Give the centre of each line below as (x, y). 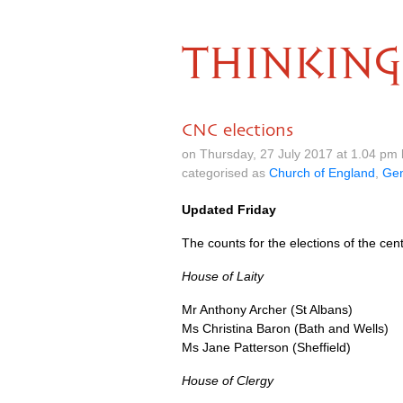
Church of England (322, 173)
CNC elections (237, 130)
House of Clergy (228, 381)
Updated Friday (229, 210)
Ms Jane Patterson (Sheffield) (266, 347)
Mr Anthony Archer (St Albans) (267, 309)
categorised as (225, 173)
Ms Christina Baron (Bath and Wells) (285, 328)
